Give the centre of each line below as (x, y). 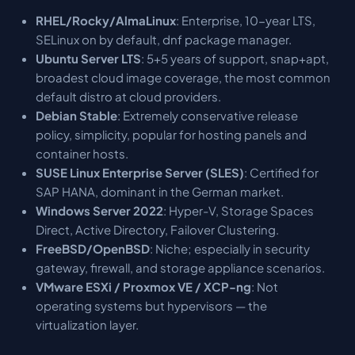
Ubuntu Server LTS (88, 58)
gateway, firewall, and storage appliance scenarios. (180, 267)
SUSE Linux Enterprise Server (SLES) (139, 172)
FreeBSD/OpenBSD (92, 248)
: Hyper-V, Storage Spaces (238, 210)
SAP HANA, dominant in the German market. (159, 191)
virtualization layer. (87, 324)
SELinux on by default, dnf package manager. (163, 39)
